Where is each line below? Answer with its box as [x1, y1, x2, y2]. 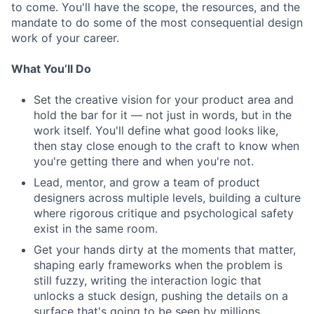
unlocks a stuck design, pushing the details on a [34, 289, 288, 303]
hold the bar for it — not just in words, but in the [34, 108, 292, 122]
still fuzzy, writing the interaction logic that [34, 273, 261, 287]
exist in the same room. [34, 221, 158, 235]
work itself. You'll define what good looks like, [34, 123, 278, 137]
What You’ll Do [11, 62, 91, 76]
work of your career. [11, 31, 119, 45]
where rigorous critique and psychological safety [34, 206, 294, 220]
